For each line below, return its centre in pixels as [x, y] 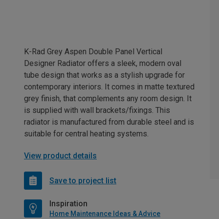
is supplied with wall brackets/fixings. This [97, 110]
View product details [60, 156]
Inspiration [68, 204]
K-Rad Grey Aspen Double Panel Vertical [93, 52]
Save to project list [83, 180]
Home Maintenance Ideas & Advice [105, 214]
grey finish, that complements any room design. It [108, 99]
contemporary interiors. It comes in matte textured [109, 87]
